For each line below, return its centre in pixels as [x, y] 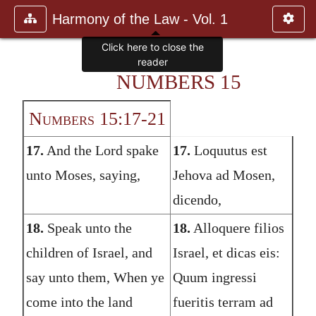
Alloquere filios [237, 227]
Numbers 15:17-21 [97, 119]
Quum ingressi [214, 277]
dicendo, [197, 199]
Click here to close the [152, 47]
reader [152, 62]
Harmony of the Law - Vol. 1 [140, 19]
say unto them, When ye [95, 277]
